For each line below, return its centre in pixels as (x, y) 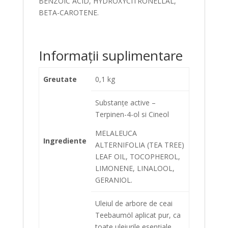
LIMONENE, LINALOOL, (135, 168)
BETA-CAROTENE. (68, 12)
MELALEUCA (116, 133)
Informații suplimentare (110, 55)
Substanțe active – (125, 103)
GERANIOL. (114, 180)
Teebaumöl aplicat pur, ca (138, 215)
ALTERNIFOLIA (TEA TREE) (140, 145)
